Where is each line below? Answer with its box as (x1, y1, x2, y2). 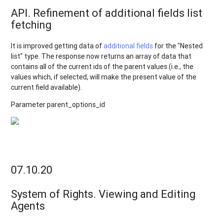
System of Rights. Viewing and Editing (11, 187, 196, 201)
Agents (11, 199, 45, 213)
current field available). (11, 83, 82, 92)
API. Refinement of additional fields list (11, 6, 203, 20)
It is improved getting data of (11, 41, 104, 51)
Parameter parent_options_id (11, 100, 106, 110)
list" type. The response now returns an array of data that (11, 52, 192, 61)
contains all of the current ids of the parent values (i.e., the (11, 62, 194, 72)
